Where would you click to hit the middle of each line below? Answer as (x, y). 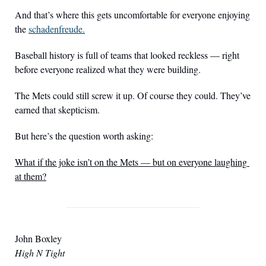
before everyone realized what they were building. (108, 69)
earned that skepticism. (57, 110)
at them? (31, 176)
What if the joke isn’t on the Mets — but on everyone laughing (131, 162)
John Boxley (38, 239)
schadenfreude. (57, 29)
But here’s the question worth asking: (84, 136)
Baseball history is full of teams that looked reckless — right (127, 55)
